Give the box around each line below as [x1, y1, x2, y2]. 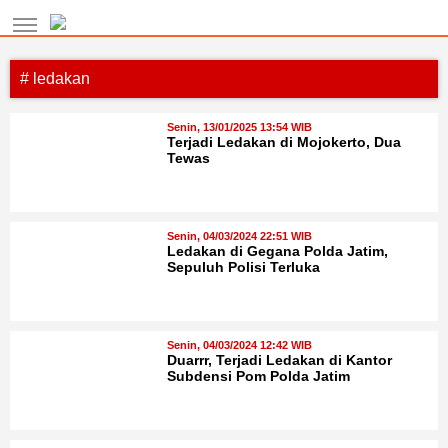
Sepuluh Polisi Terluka [167, 260, 320, 275]
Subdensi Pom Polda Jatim [167, 369, 350, 384]
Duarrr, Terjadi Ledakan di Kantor [167, 353, 392, 368]
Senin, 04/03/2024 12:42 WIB [167, 339, 312, 351]
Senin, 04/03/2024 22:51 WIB [167, 230, 312, 242]
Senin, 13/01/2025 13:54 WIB [167, 121, 312, 133]
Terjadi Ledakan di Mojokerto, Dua [167, 135, 401, 150]
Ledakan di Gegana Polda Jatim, [167, 244, 388, 259]
